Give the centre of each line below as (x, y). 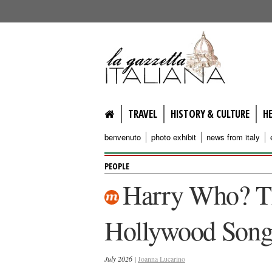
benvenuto (123, 137)
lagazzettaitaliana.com (187, 38)
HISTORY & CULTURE (210, 114)
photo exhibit (174, 137)
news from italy (233, 137)
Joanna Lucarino (161, 259)
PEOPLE (117, 166)
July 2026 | (121, 259)
